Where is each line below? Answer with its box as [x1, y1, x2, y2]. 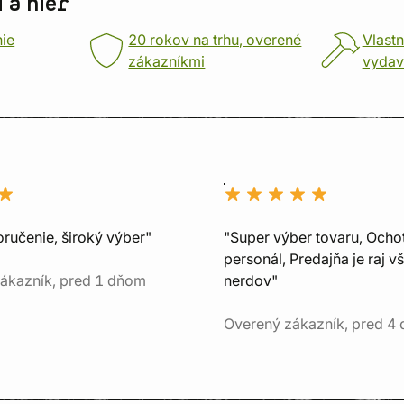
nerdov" [224, 271, 278, 289]
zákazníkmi [128, 52, 206, 70]
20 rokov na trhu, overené [128, 31, 302, 49]
